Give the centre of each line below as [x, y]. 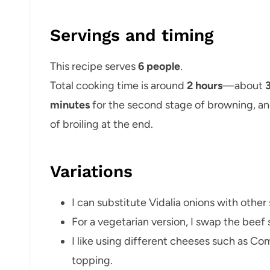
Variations [91, 171]
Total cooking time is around [118, 85]
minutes [70, 105]
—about [244, 85]
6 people [159, 66]
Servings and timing [132, 35]
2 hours [205, 85]
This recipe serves [94, 66]
